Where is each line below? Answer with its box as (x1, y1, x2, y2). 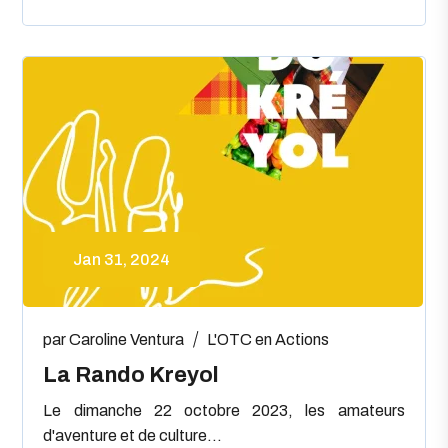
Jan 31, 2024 (73, 250, 171, 268)
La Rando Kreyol (43, 362, 220, 387)
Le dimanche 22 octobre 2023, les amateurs (43, 401, 405, 419)
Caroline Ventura (69, 330, 185, 348)
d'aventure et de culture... (43, 426, 223, 444)
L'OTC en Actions (207, 330, 330, 348)
